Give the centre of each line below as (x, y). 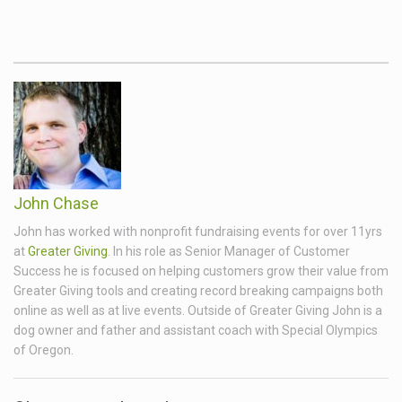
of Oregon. (44, 350)
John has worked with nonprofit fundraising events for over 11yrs (198, 232)
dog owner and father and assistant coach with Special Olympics (196, 331)
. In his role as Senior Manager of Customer (229, 252)
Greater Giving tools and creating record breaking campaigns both (198, 291)
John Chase (56, 204)
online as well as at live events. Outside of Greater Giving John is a (198, 311)
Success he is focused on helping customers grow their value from (201, 271)
